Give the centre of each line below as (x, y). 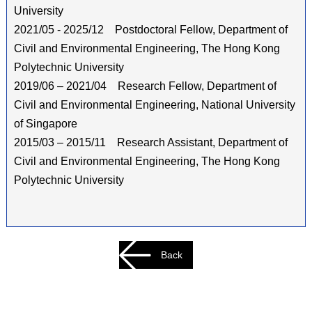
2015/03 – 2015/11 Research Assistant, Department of (150, 143)
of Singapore (45, 124)
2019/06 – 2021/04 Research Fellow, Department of (145, 86)
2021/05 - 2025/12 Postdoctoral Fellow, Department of (150, 30)
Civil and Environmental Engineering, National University (154, 105)
